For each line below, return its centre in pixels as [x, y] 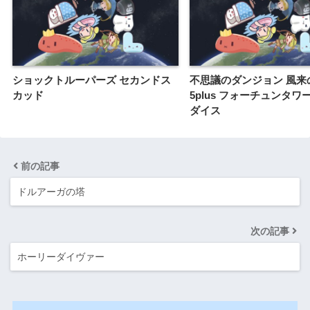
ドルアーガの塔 [51, 192]
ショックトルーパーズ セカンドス [92, 80]
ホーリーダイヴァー [61, 257]
